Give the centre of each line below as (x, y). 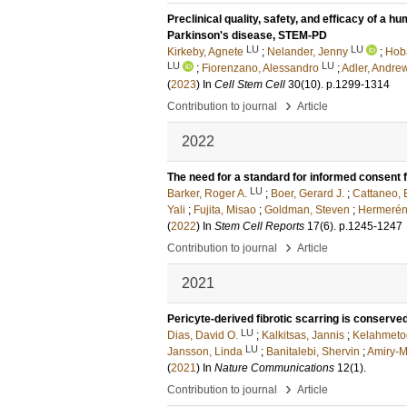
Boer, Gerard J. (308, 194)
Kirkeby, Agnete (205, 52)
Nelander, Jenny (308, 52)
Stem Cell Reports (259, 226)
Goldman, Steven (307, 210)
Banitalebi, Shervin (313, 352)
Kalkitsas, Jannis (303, 335)
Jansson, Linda (205, 352)
